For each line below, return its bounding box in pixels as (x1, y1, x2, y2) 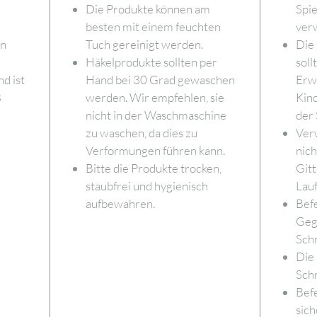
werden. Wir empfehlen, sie (85, 89, 224, 105)
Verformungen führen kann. (85, 142, 225, 158)
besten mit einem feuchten (85, 18, 221, 34)
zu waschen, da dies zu (85, 125, 197, 140)
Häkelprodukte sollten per (85, 54, 217, 69)
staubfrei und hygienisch (85, 178, 208, 193)
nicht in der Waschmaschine (85, 107, 226, 122)
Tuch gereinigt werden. (85, 36, 203, 52)
